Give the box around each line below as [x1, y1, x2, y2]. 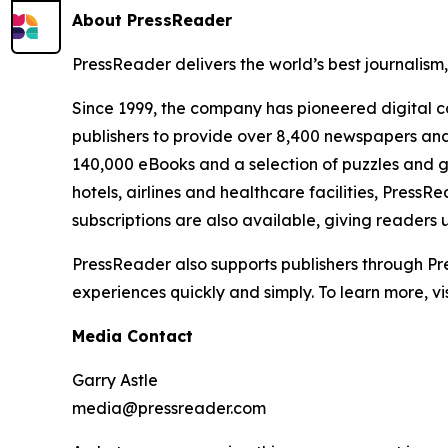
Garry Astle [72, 369, 158, 390]
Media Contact [72, 325, 193, 346]
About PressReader [72, 9, 232, 30]
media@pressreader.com [72, 397, 266, 418]
